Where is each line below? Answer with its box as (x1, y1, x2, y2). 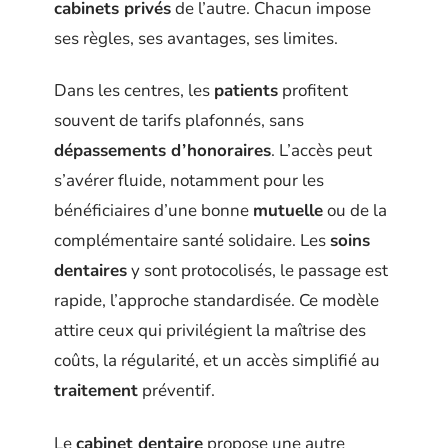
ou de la (323, 199, 387, 223)
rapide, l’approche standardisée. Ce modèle (54, 289, 379, 313)
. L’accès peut (271, 139, 372, 163)
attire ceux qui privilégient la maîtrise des (54, 319, 366, 343)
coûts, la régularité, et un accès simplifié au (54, 349, 380, 373)
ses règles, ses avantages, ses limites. (54, 26, 338, 50)
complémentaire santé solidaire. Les (54, 229, 330, 253)
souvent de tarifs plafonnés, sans (54, 109, 304, 133)
